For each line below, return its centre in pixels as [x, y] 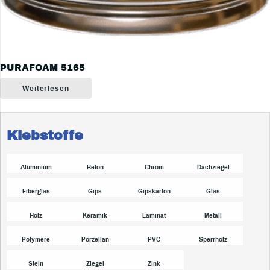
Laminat [154, 215]
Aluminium [36, 167]
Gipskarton [154, 191]
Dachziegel [213, 167]
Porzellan [95, 239]
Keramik [95, 215]
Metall [213, 215]
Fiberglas [36, 191]
